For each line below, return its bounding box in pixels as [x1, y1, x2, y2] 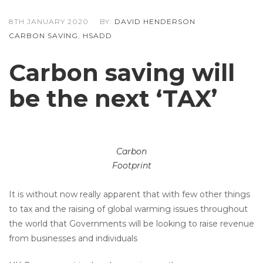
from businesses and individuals [9, 233, 137, 244]
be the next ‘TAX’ [9, 84, 217, 113]
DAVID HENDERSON [114, 17, 195, 26]
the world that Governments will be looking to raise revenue [9, 218, 254, 229]
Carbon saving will [9, 58, 235, 87]
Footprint [112, 160, 151, 171]
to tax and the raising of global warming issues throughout [9, 204, 248, 214]
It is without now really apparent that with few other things [9, 189, 250, 200]
